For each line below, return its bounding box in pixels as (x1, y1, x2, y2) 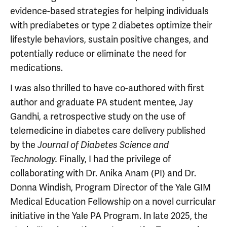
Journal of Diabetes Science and (37, 139, 169, 150)
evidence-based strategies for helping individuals (10, 5, 209, 17)
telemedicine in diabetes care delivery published (10, 125, 206, 136)
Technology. (10, 154, 59, 165)
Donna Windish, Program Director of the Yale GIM (10, 181, 211, 193)
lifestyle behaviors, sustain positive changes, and (10, 33, 208, 45)
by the (10, 139, 37, 150)
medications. (10, 62, 63, 73)
